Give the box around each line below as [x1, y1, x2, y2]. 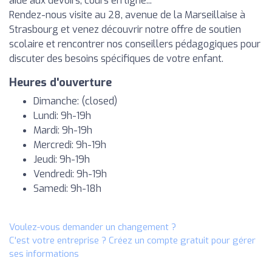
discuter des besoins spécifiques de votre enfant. [9, 52, 223, 65]
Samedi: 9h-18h [33, 182, 101, 195]
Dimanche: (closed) [33, 95, 117, 107]
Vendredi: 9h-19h [33, 168, 107, 180]
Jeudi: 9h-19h [33, 153, 90, 166]
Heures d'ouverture [9, 75, 112, 90]
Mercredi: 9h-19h [33, 138, 106, 151]
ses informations [9, 248, 79, 260]
